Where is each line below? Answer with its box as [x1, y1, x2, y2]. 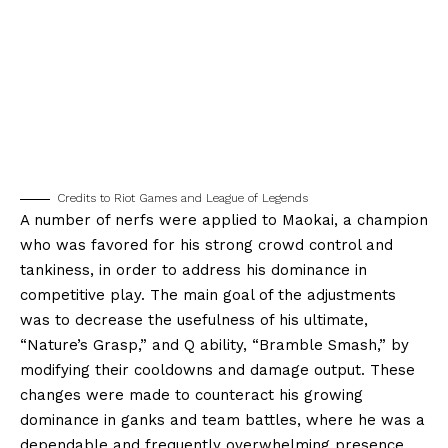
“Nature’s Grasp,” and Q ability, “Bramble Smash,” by [20, 336, 409, 355]
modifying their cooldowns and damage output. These [20, 361, 415, 380]
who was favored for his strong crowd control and [20, 236, 393, 255]
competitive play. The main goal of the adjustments [20, 286, 396, 305]
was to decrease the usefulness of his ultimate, [20, 311, 368, 330]
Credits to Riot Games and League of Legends [57, 191, 308, 206]
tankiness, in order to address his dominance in [20, 261, 367, 280]
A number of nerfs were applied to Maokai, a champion [20, 211, 428, 230]
